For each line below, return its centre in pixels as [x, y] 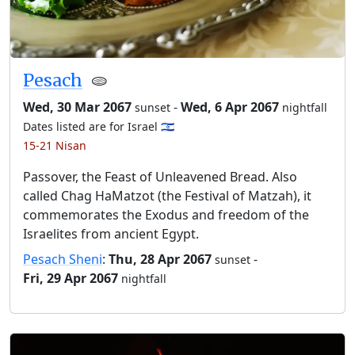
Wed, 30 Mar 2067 [77, 107]
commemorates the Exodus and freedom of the [166, 215]
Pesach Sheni [63, 259]
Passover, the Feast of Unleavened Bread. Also [160, 177]
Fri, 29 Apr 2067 [71, 278]
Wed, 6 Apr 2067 [230, 107]
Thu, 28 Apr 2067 [160, 259]
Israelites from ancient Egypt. [111, 234]
